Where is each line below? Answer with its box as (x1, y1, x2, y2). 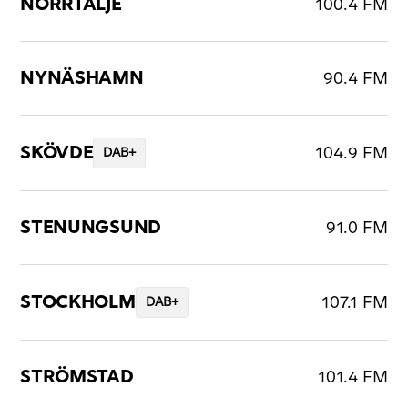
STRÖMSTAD (20, 368, 134, 387)
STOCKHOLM (20, 293, 136, 312)
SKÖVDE (20, 144, 94, 163)
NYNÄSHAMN (20, 69, 144, 88)
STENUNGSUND (20, 219, 161, 238)
